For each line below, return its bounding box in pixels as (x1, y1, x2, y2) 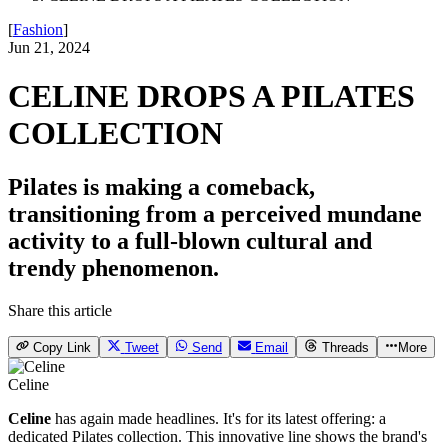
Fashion (13, 21, 63, 38)
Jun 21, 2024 (8, 39, 90, 56)
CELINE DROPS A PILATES (8, 78, 415, 115)
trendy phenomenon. (8, 254, 219, 281)
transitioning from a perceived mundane (8, 200, 422, 227)
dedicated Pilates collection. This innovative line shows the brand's (8, 428, 427, 446)
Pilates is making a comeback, (8, 173, 315, 200)
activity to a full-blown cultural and (8, 227, 372, 254)
